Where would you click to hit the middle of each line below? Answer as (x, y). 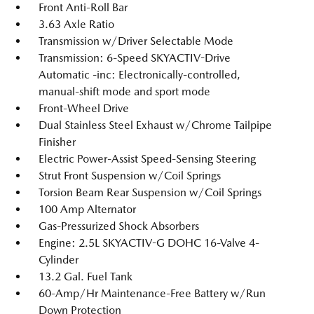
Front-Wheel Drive (84, 108)
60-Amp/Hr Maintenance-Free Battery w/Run (152, 293)
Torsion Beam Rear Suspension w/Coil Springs (150, 192)
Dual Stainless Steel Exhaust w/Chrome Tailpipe (155, 125)
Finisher (57, 142)
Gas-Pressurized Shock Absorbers (119, 226)
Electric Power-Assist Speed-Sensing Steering (147, 159)
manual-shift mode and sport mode (124, 91)
